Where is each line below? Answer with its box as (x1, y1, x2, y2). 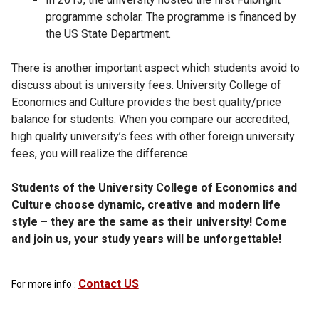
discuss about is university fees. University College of (11, 78, 281, 92)
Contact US (78, 276, 139, 291)
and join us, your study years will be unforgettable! (11, 231, 281, 246)
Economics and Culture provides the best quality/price (11, 95, 281, 109)
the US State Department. (45, 26, 171, 41)
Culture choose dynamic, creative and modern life (11, 197, 281, 211)
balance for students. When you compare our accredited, (11, 112, 290, 126)
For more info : (11, 278, 78, 290)
